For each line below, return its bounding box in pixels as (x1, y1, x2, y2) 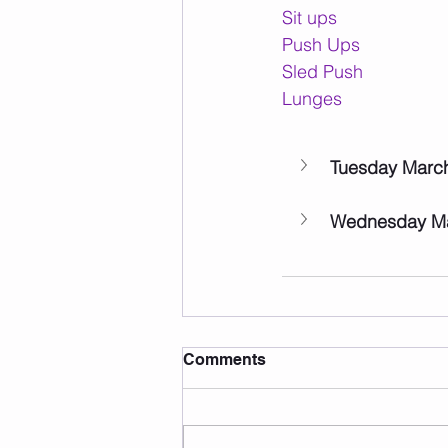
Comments (183, 350, 266, 370)
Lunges (282, 87, 342, 111)
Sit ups (282, 6, 337, 30)
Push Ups (282, 33, 360, 57)
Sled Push (282, 60, 363, 84)
